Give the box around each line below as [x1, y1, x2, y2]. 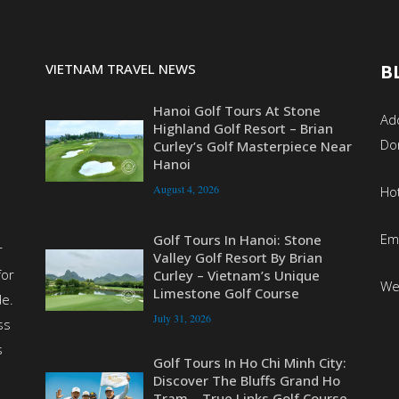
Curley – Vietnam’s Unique [152, 265, 320, 284]
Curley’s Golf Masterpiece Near [152, 137, 352, 156]
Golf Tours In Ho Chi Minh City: [152, 353, 346, 371]
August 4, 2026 [152, 182, 219, 197]
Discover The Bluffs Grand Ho [152, 370, 340, 389]
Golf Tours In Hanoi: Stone [152, 230, 322, 248]
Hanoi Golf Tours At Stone [152, 102, 321, 120]
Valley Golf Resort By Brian [152, 248, 322, 266]
